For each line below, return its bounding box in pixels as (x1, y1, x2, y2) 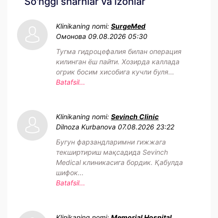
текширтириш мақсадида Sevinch (56, 148, 168, 157)
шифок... (56, 168, 84, 177)
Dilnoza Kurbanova (56, 123, 116, 131)
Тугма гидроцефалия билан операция (56, 47, 182, 56)
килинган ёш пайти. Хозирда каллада (56, 57, 180, 66)
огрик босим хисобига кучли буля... (56, 68, 174, 76)
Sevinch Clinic (111, 112, 159, 121)
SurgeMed (111, 22, 145, 31)
